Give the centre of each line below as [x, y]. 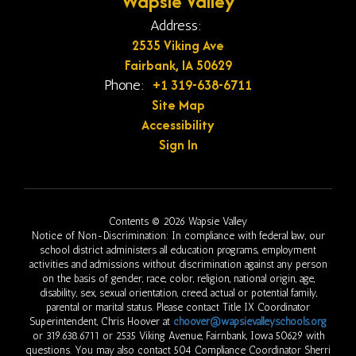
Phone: [124, 85]
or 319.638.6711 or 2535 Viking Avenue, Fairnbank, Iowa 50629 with [178, 336]
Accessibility [178, 125]
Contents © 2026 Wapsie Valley [178, 221]
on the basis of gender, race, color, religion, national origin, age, [178, 279]
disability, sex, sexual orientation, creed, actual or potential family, [178, 293]
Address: [176, 25]
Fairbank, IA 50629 [178, 65]
